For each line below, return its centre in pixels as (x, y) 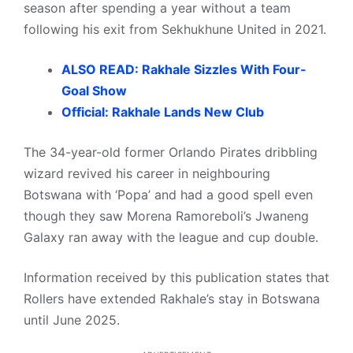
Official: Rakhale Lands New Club (163, 112)
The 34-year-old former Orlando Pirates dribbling (171, 152)
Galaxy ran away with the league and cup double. (171, 237)
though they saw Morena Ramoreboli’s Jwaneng (166, 216)
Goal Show (94, 91)
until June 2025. (72, 320)
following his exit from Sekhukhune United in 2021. (175, 29)
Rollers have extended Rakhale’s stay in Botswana (172, 299)
